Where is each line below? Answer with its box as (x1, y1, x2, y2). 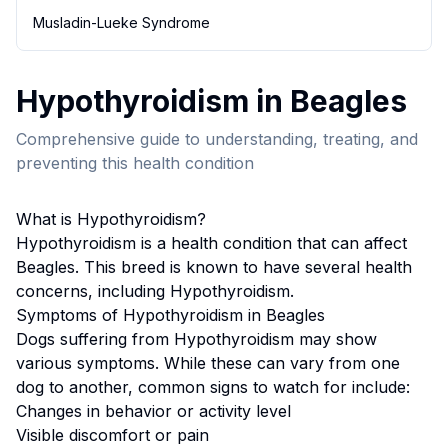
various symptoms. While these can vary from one (16, 353, 400, 373)
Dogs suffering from (16, 329, 174, 349)
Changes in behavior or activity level (16, 401, 291, 421)
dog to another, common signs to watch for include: (16, 377, 410, 397)
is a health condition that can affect (136, 233, 407, 253)
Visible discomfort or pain (16, 425, 209, 445)
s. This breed (67, 257, 170, 277)
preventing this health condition (16, 153, 254, 173)
